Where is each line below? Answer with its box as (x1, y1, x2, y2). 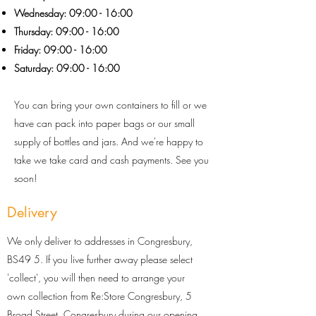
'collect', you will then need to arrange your (7, 271, 185, 285)
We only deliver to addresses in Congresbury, (7, 234, 193, 248)
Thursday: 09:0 (14, 25, 78, 39)
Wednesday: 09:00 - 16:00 (14, 6, 133, 20)
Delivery (7, 203, 57, 222)
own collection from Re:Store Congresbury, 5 (7, 289, 192, 303)
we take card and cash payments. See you (34, 153, 209, 167)
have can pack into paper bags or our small (14, 116, 195, 130)
